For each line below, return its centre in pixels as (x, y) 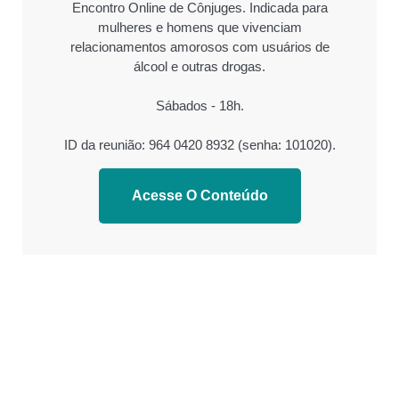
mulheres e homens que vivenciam (199, 27)
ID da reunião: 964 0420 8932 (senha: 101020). (199, 144)
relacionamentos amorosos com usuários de (199, 46)
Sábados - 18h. (199, 105)
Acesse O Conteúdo (199, 195)
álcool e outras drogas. (199, 66)
